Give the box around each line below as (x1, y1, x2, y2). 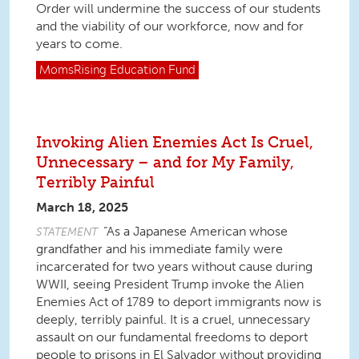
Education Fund (110, 65, 196, 76)
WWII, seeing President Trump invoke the (36, 276, 275, 292)
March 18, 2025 (36, 200, 128, 215)
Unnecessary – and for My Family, (36, 153, 294, 171)
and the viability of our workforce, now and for (36, 18, 304, 34)
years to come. (36, 36, 123, 51)
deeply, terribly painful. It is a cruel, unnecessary (36, 312, 310, 327)
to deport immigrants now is (158, 294, 321, 309)
